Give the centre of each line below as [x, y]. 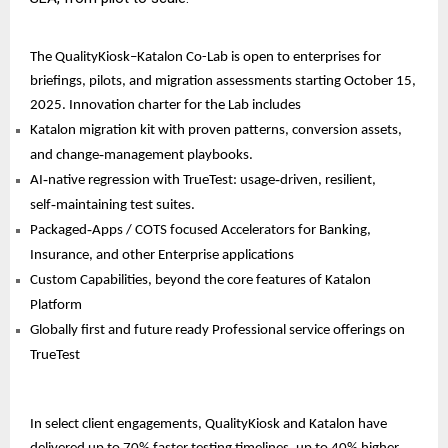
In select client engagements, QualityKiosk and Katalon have [208, 424]
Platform [56, 305]
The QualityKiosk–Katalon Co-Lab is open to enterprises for [205, 57]
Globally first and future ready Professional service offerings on [217, 330]
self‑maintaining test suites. [112, 205]
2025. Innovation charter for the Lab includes [167, 105]
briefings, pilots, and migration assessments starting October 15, [223, 81]
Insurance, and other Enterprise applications [163, 255]
